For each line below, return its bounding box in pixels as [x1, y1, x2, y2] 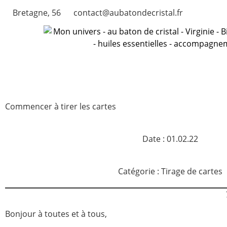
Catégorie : [118, 166, 159, 177]
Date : [142, 133, 165, 144]
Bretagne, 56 [13, 7, 61, 18]
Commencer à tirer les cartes [5, 101, 116, 112]
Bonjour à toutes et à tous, [5, 208, 107, 220]
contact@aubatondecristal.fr [73, 7, 183, 18]
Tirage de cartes [161, 166, 222, 177]
